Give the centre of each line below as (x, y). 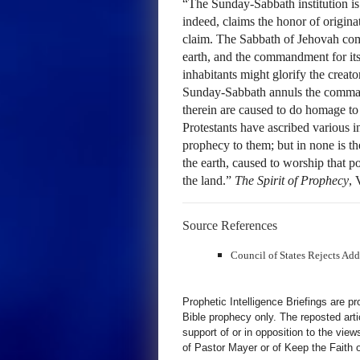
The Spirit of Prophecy (292, 180)
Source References (230, 225)
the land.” (209, 180)
